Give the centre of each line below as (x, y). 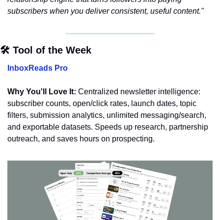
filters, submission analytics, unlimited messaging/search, (107, 115)
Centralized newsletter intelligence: (138, 92)
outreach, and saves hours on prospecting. (81, 139)
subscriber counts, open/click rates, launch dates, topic (102, 104)
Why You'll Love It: (42, 92)
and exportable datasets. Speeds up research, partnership (108, 127)
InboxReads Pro (38, 68)
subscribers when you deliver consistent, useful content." (106, 11)
